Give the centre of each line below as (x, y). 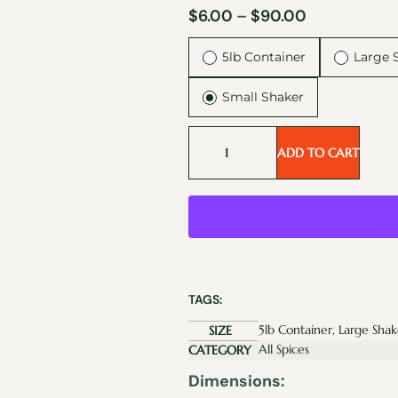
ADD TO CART (318, 153)
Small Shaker (263, 97)
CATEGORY (220, 350)
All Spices (284, 349)
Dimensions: (237, 381)
